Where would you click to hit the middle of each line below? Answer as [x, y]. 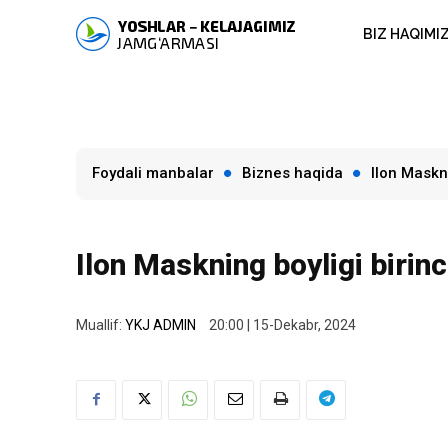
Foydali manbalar [153, 173]
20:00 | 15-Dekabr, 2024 [282, 325]
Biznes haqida [292, 173]
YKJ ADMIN [160, 324]
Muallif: [99, 324]
